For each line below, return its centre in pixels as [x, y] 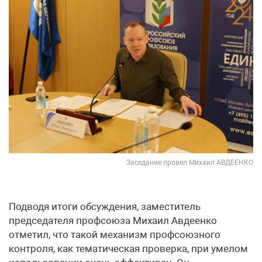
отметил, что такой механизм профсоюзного [115, 234]
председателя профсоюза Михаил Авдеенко [113, 220]
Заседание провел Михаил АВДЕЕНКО [190, 162]
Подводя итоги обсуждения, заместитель [105, 206]
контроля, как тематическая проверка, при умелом [128, 248]
